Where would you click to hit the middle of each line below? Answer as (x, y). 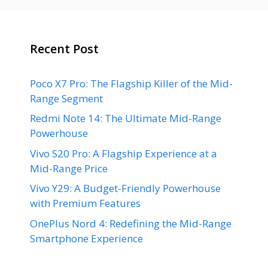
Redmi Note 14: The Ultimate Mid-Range (126, 118)
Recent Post (64, 48)
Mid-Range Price (69, 168)
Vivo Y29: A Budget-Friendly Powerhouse (125, 188)
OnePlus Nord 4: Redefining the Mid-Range (131, 223)
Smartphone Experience (86, 238)
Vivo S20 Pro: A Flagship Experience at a (124, 153)
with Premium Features (85, 203)
